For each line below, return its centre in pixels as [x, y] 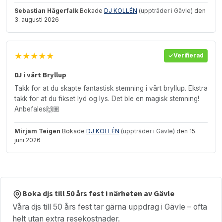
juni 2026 [28, 140]
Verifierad [189, 56]
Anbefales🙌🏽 [37, 109]
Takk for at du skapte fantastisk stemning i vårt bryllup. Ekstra [111, 88]
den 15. [186, 131]
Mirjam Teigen [37, 131]
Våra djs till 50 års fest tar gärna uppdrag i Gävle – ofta [110, 207]
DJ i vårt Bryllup [40, 75]
